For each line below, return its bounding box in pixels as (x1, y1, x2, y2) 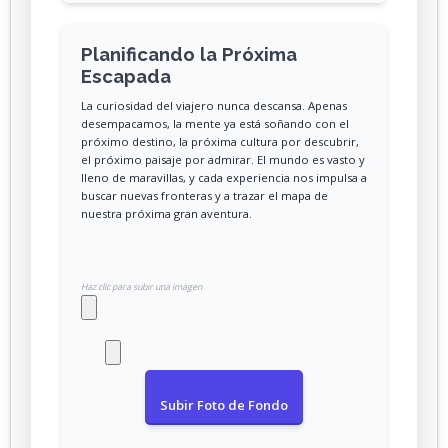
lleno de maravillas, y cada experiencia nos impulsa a (81, 169, 367, 185)
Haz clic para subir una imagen (81, 280, 202, 293)
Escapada (81, 64, 171, 87)
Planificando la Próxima (81, 42, 297, 65)
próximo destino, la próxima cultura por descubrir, (81, 133, 359, 149)
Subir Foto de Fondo (160, 396, 288, 414)
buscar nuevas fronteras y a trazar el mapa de (81, 187, 328, 203)
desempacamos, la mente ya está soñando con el (81, 115, 349, 131)
